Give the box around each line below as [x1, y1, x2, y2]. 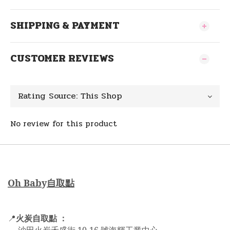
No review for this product [10, 118, 117, 130]
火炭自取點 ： [16, 212, 67, 225]
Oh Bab [8, 177, 42, 189]
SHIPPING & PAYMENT [10, 18, 120, 33]
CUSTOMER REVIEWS [10, 51, 114, 66]
